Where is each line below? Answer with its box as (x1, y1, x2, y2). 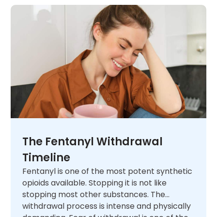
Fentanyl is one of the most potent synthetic (22, 165, 193, 177)
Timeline (22, 150, 71, 165)
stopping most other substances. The (22, 188, 166, 200)
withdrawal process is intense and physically (22, 200, 191, 212)
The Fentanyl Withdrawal (22, 134, 163, 149)
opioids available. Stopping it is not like (22, 177, 167, 188)
